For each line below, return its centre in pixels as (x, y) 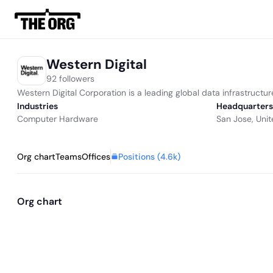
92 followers (70, 78)
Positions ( (139, 156)
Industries (37, 106)
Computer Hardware (58, 119)
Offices (96, 157)
